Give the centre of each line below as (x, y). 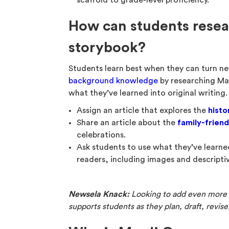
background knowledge (113, 81)
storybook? (107, 48)
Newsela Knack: (99, 194)
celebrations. (101, 135)
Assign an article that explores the (143, 110)
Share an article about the (127, 123)
